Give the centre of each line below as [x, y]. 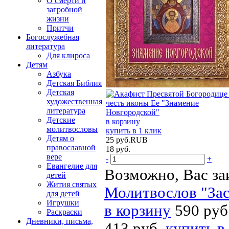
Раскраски [64, 212]
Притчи [60, 28]
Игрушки [63, 203]
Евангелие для [72, 166]
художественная [74, 101]
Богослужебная [53, 37]
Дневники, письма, [60, 221]
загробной [64, 9]
